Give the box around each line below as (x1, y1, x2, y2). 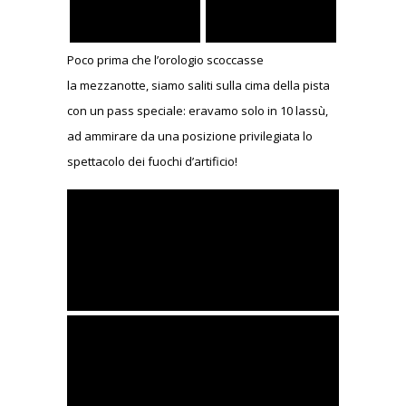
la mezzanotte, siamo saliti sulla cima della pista (67, 77, 330, 94)
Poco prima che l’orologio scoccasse (67, 52, 264, 69)
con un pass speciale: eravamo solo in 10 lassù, (67, 102, 328, 120)
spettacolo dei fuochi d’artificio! (67, 153, 237, 170)
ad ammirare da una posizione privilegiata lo (67, 128, 313, 145)
